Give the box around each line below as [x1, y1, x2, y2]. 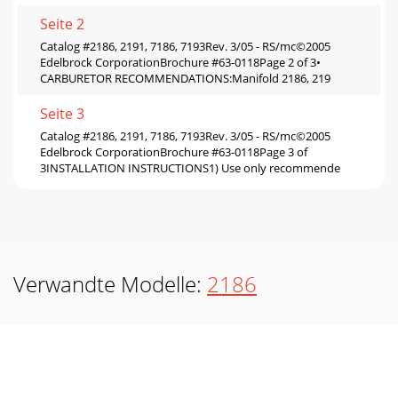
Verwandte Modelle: [13, 268, 207, 298]
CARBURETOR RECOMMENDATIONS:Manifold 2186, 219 [40, 69, 330, 86]
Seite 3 [40, 103, 84, 123]
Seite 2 [40, 13, 84, 34]
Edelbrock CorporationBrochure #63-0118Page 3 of [40, 143, 307, 160]
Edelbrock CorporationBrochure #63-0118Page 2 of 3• [40, 53, 321, 70]
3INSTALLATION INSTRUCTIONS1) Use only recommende [40, 159, 340, 176]
